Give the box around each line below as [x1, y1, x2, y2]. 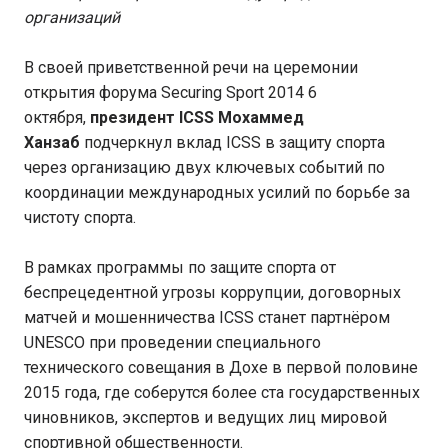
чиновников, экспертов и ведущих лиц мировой [24, 408, 387, 427]
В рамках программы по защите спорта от [24, 258, 336, 277]
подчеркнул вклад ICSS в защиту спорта [80, 133, 385, 152]
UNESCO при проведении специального [24, 333, 321, 352]
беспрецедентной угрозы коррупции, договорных [24, 283, 401, 302]
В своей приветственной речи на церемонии [24, 58, 358, 77]
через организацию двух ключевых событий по [24, 158, 385, 177]
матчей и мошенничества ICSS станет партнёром [24, 308, 390, 327]
